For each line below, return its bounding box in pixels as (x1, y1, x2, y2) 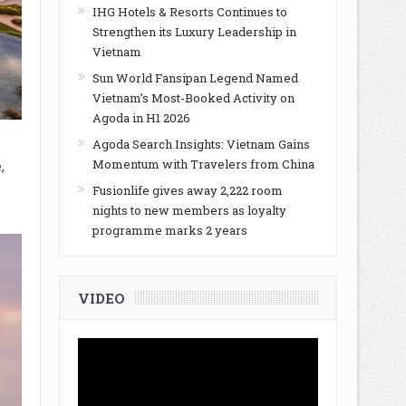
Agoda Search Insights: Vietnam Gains (92, 136, 310, 152)
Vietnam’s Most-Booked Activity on (92, 90, 295, 106)
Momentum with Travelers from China (92, 156, 314, 172)
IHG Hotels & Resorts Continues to (92, 4, 287, 20)
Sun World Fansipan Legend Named (92, 70, 298, 86)
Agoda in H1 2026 (92, 110, 190, 126)
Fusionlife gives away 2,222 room (92, 182, 283, 198)
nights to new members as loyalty (92, 202, 286, 218)
